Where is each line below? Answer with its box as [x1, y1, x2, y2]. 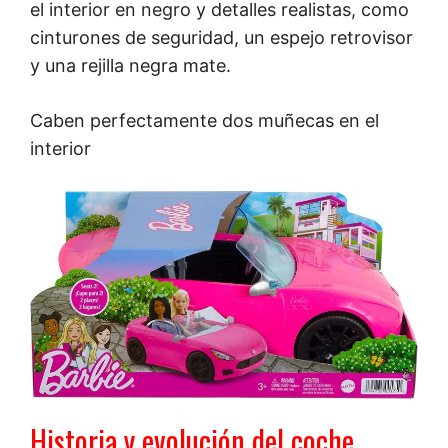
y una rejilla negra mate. [30, 55, 231, 77]
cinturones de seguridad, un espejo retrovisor [30, 27, 413, 49]
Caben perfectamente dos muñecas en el [30, 110, 379, 132]
